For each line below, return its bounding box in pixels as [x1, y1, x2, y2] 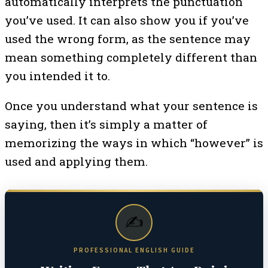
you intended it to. [5, 68, 110, 83]
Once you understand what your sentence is [5, 98, 258, 113]
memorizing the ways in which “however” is [5, 135, 263, 150]
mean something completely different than [5, 49, 257, 65]
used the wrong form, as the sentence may [5, 31, 251, 46]
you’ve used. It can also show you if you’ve [5, 12, 249, 28]
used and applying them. [5, 153, 148, 169]
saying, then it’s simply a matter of [5, 116, 208, 132]
